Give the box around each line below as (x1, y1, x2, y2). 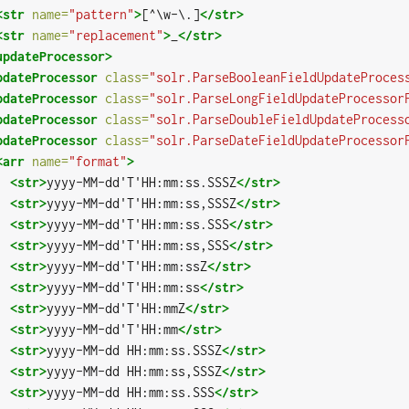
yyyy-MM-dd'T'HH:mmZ (46, 300, 185, 317)
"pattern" (68, 6, 134, 23)
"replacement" (68, 27, 163, 44)
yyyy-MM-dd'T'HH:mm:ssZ (46, 258, 207, 275)
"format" (68, 153, 127, 170)
